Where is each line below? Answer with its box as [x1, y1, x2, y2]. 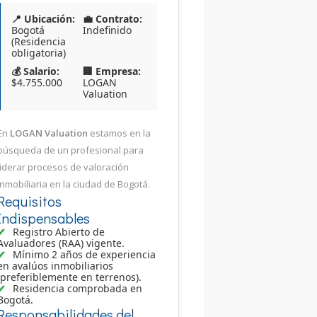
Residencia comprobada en [13, 281, 142, 295]
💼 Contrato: [82, 11, 142, 25]
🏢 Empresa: [82, 64, 141, 78]
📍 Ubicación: [11, 11, 75, 25]
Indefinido [82, 23, 132, 37]
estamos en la [88, 126, 151, 139]
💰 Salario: [11, 64, 59, 78]
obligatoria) [11, 45, 66, 59]
